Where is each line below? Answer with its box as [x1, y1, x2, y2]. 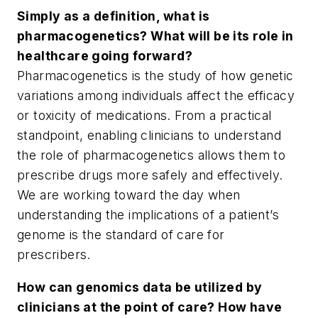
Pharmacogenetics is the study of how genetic [17, 68, 294, 84]
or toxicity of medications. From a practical [17, 108, 272, 124]
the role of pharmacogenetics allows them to [17, 148, 286, 163]
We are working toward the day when [17, 187, 241, 203]
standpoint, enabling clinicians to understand [17, 128, 281, 143]
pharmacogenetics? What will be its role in [17, 28, 294, 44]
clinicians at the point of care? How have [17, 299, 283, 314]
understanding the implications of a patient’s [17, 207, 279, 223]
